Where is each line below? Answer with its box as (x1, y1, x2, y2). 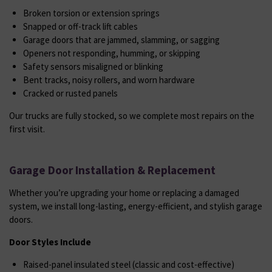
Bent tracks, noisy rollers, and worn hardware (22, 73, 195, 86)
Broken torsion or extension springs (22, 7, 160, 19)
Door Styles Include (9, 236, 91, 248)
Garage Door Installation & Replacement (9, 162, 216, 177)
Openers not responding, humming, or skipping (22, 47, 200, 59)
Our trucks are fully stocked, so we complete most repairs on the (9, 109, 254, 121)
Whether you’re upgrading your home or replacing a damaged (9, 186, 239, 199)
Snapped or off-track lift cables (22, 20, 138, 32)
